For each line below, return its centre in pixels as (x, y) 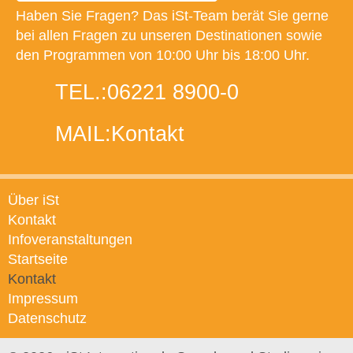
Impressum (43, 299)
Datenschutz (47, 319)
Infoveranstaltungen (70, 240)
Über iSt (33, 201)
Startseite (38, 260)
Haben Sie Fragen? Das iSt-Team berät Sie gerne (172, 16)
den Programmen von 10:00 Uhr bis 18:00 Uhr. (163, 56)
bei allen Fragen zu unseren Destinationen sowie (169, 36)
